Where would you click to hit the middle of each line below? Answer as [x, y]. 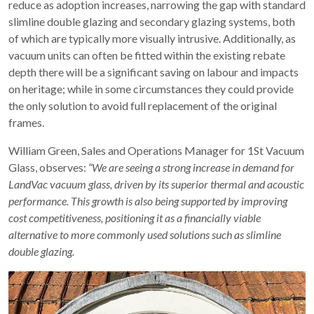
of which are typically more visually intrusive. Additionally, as [152, 39]
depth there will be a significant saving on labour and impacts [153, 72]
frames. [26, 123]
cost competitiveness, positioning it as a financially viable [135, 218]
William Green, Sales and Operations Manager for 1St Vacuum [156, 151]
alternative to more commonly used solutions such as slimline [145, 235]
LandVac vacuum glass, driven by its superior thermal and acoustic [156, 184]
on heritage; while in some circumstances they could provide [151, 89]
